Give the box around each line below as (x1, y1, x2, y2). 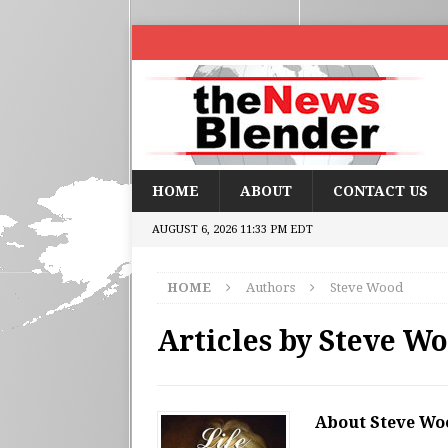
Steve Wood (330, 280, 403, 295)
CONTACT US (333, 183, 428, 199)
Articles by (157, 325, 319, 358)
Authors (246, 280, 295, 295)
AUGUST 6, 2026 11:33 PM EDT (152, 223, 313, 236)
